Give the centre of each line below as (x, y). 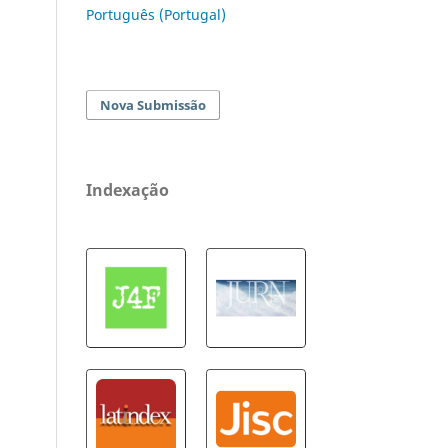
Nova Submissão (153, 104)
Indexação (127, 189)
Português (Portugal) (156, 14)
